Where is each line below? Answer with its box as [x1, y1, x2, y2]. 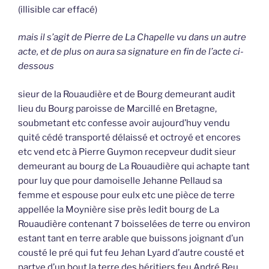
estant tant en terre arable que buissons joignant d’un [18, 232, 244, 244]
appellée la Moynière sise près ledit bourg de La [18, 204, 219, 215]
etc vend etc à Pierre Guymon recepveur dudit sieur [18, 146, 236, 157]
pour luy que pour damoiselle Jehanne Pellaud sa [18, 175, 222, 186]
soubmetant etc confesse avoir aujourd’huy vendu [18, 117, 230, 128]
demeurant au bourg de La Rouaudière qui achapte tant [18, 160, 250, 172]
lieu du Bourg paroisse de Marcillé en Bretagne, [18, 103, 217, 114]
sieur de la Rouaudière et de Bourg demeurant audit [18, 88, 235, 100]
